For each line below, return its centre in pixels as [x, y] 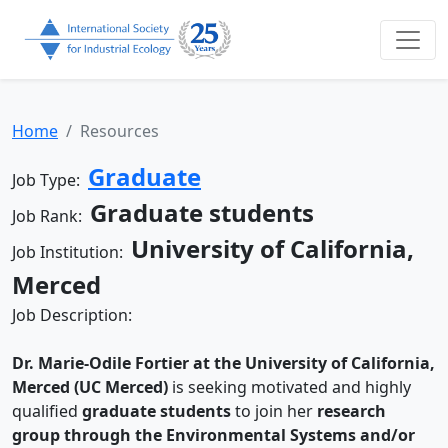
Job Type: [50, 180]
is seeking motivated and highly [289, 387]
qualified [47, 411]
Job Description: [74, 315]
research [351, 411]
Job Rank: [51, 216]
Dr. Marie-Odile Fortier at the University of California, [223, 363]
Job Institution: [71, 252]
